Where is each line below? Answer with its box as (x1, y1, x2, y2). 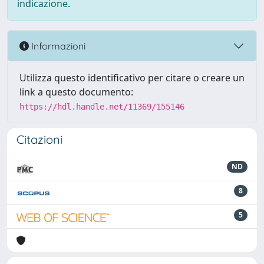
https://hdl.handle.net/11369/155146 (19, 102, 184, 111)
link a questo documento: (19, 85, 133, 98)
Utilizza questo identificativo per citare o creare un (19, 71, 245, 84)
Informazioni (29, 39, 85, 52)
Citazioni (16, 132, 62, 147)
